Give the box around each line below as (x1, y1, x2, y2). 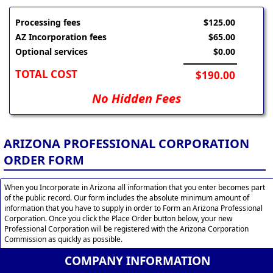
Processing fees (15, 16, 81, 29)
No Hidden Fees (92, 90, 181, 107)
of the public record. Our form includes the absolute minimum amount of (4, 192, 249, 203)
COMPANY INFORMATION (64, 252, 210, 269)
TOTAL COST (15, 67, 78, 82)
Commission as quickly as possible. (4, 233, 122, 244)
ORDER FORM (4, 151, 84, 168)
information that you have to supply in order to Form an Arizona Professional (4, 202, 263, 213)
